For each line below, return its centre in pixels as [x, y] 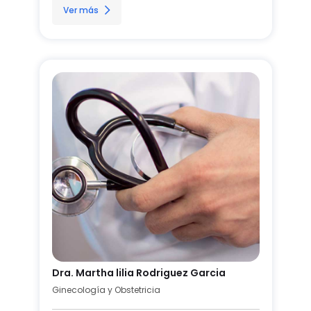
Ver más [81, 10]
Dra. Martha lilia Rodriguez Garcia [138, 272]
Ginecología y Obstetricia [106, 289]
